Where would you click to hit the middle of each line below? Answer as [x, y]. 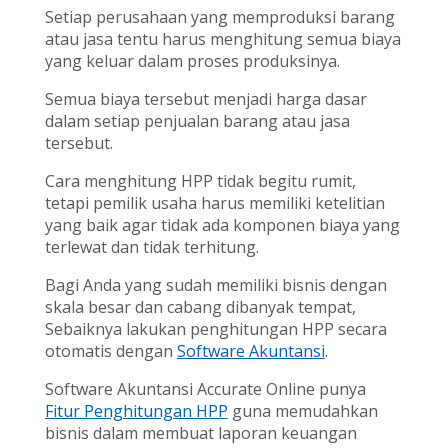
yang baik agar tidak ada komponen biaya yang [222, 225]
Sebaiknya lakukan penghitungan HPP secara [215, 329]
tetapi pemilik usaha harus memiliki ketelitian [214, 203]
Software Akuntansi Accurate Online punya [205, 389]
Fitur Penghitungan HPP [136, 411]
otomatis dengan [110, 351]
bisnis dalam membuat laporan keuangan [200, 433]
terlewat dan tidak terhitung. [151, 247]
